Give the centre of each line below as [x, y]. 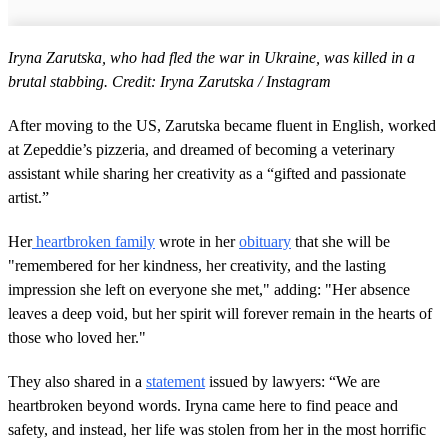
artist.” [28, 198]
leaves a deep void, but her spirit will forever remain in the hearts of [220, 314]
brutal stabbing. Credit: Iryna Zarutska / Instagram [169, 82]
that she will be [340, 242]
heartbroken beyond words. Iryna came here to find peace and [203, 406]
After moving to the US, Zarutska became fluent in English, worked [222, 126]
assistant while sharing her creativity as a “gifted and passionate [207, 174]
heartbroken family [93, 242]
